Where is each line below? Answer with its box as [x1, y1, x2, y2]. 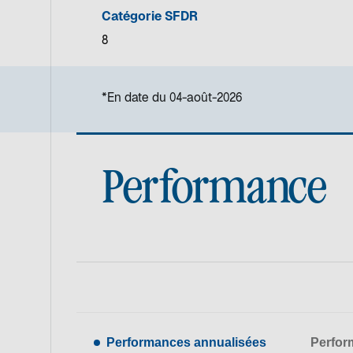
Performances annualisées [106, 335, 266, 349]
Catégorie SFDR [102, 10, 198, 24]
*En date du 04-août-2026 [102, 91, 242, 106]
